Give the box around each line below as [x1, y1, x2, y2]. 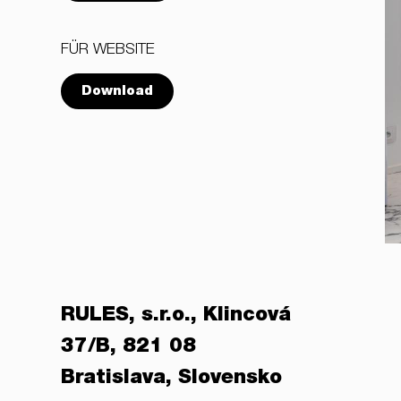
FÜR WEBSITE [61, 43, 155, 58]
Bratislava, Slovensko [61, 368, 282, 388]
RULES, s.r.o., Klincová [61, 305, 291, 326]
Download [81, 85, 153, 98]
